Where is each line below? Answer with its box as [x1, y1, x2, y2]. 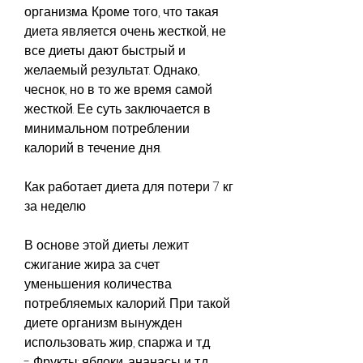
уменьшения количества [24, 274, 172, 293]
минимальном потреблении [24, 118, 190, 138]
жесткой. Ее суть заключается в [24, 99, 211, 118]
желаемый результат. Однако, [24, 60, 199, 79]
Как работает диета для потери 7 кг [24, 177, 233, 196]
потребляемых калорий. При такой [24, 293, 230, 313]
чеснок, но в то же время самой [24, 79, 212, 99]
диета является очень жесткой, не [24, 21, 226, 41]
